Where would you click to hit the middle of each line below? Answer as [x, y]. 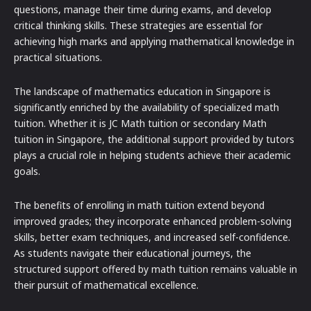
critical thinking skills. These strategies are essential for [138, 26]
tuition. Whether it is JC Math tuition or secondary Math [140, 124]
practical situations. [58, 58]
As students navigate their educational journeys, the [133, 253]
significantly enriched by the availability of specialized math [146, 108]
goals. [27, 171]
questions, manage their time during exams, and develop [143, 10]
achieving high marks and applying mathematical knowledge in [154, 42]
